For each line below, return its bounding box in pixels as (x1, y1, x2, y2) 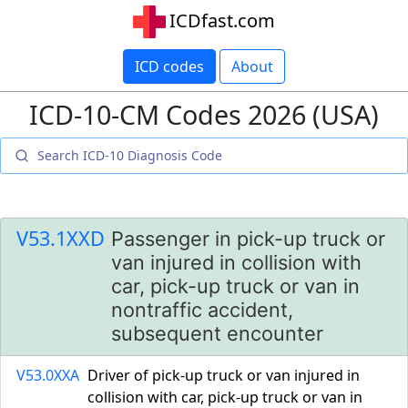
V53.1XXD (16, 225, 105, 251)
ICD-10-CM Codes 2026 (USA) (29, 97, 379, 132)
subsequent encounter (111, 321, 323, 345)
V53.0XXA (16, 365, 79, 385)
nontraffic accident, (111, 298, 293, 321)
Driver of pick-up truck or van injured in (87, 365, 360, 385)
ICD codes (135, 56, 204, 76)
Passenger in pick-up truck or (111, 227, 385, 250)
